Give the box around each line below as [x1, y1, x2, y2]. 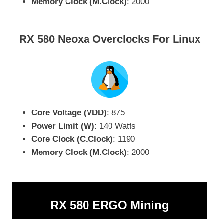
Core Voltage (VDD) [31, 108, 107, 118]
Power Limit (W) [31, 121, 94, 131]
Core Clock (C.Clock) [31, 134, 113, 144]
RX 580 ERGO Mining [50, 198, 169, 212]
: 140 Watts [94, 121, 136, 131]
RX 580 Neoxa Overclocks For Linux [19, 33, 200, 45]
